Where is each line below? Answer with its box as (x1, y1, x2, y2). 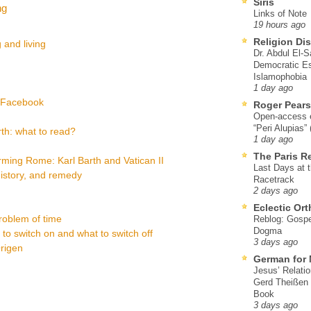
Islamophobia (253, 71, 307, 82)
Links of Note (253, 8, 307, 19)
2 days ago (253, 185, 298, 196)
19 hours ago (253, 19, 305, 30)
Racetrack (253, 174, 294, 185)
